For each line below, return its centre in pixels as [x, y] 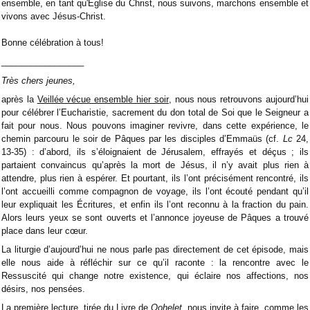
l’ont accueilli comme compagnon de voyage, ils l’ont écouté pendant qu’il [155, 191]
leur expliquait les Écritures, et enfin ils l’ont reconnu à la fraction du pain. [155, 204]
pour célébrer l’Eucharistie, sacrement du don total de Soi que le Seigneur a [155, 112]
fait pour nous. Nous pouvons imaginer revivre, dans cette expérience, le [155, 125]
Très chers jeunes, [38, 80]
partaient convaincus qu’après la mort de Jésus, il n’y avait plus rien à [155, 165]
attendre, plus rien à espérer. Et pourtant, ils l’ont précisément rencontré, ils [155, 178]
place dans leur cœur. [45, 230]
